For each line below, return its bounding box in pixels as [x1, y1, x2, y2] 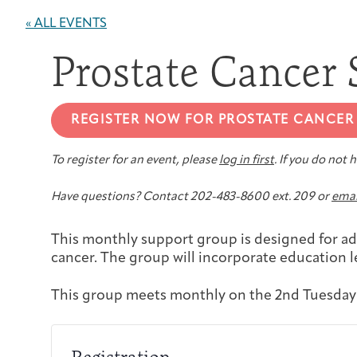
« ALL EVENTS [25, 18, 107, 31]
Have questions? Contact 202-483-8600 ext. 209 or [51, 191, 331, 204]
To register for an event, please [51, 155, 219, 167]
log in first [219, 155, 274, 167]
